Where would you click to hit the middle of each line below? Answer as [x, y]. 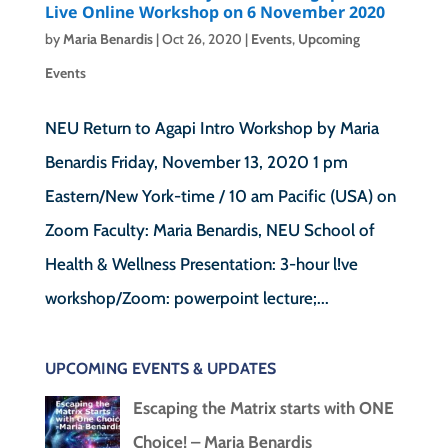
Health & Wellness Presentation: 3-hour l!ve [201, 263]
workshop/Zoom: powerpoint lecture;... [186, 297]
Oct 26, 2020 [201, 38]
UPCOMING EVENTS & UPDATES [160, 368]
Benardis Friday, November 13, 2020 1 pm [196, 161]
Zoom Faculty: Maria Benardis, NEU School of [209, 229]
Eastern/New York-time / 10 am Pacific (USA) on [220, 195]
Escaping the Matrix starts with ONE [263, 407]
